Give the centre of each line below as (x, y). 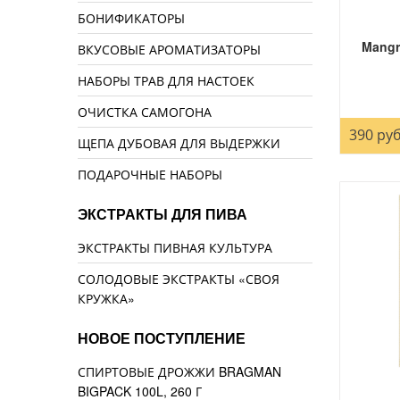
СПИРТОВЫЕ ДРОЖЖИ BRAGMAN (179, 372)
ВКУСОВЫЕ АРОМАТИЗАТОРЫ (169, 50)
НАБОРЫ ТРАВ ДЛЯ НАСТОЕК (166, 81)
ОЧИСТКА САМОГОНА (145, 112)
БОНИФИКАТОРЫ (131, 18)
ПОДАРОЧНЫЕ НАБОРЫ (150, 175)
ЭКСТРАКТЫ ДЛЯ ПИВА (162, 215)
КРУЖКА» (106, 299)
